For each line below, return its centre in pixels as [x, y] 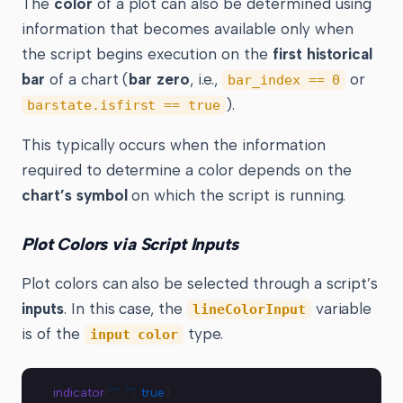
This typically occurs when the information [174, 144]
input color [134, 335]
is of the [53, 334]
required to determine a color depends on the [187, 170]
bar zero [160, 79]
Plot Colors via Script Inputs [130, 245]
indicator [79, 393]
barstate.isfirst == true [124, 105]
